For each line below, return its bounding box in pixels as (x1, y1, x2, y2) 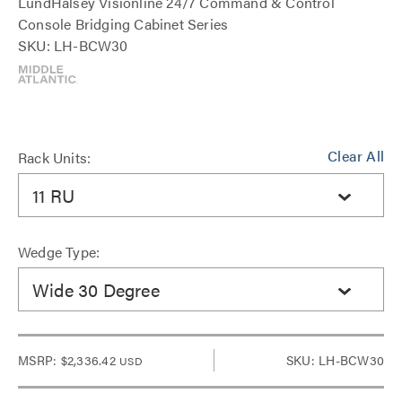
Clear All (328, 145, 384, 166)
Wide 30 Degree (32, 275, 160, 302)
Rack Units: (18, 147, 92, 168)
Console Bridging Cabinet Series (18, 13, 229, 34)
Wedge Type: (18, 241, 100, 262)
